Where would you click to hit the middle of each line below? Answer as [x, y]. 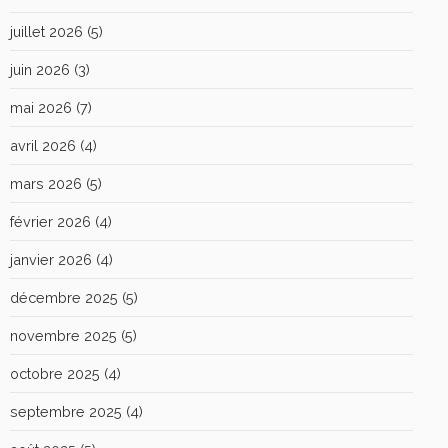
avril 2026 [43, 145]
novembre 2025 [63, 335]
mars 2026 [46, 183]
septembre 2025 [66, 411]
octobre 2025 [55, 373]
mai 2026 [41, 107]
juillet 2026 [46, 31]
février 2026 [50, 221]
